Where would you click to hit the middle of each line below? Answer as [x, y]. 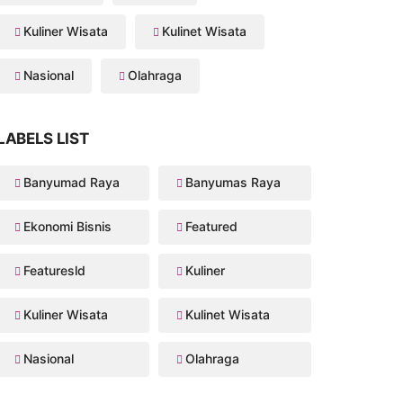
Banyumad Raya [71, 183]
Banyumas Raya [233, 183]
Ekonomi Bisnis [67, 227]
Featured [211, 227]
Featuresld [54, 271]
